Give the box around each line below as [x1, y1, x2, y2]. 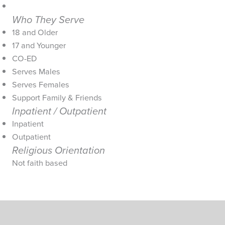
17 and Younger [12, 39, 66, 52]
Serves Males [12, 65, 60, 78]
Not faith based [12, 156, 67, 169]
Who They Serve [12, 12, 84, 27]
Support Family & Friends [12, 91, 102, 104]
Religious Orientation [12, 142, 105, 158]
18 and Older [12, 26, 58, 39]
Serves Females [12, 78, 69, 91]
